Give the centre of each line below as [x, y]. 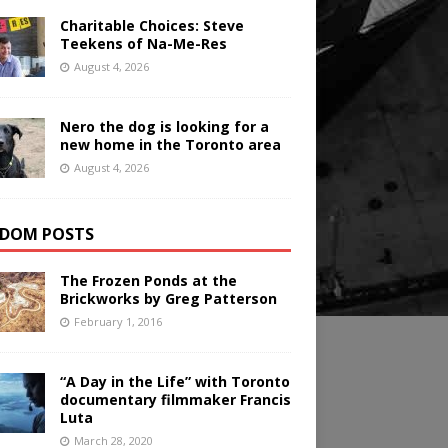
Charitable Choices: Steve [151, 26]
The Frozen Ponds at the [148, 281]
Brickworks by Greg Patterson [168, 299]
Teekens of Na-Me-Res [143, 44]
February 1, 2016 [117, 322]
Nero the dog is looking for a [164, 127]
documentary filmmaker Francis [175, 400]
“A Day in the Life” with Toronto [174, 382]
